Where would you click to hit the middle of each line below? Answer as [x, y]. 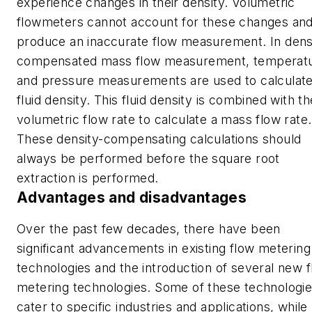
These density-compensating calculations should [159, 139]
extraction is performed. [89, 178]
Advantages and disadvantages [132, 197]
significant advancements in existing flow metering [164, 249]
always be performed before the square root [148, 158]
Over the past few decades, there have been [149, 229]
